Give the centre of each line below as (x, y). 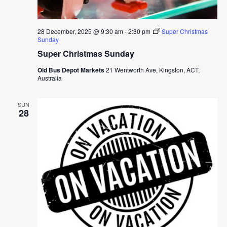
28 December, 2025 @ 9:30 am (80, 31)
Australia (49, 78)
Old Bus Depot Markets (71, 70)
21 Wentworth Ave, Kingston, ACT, (153, 70)
